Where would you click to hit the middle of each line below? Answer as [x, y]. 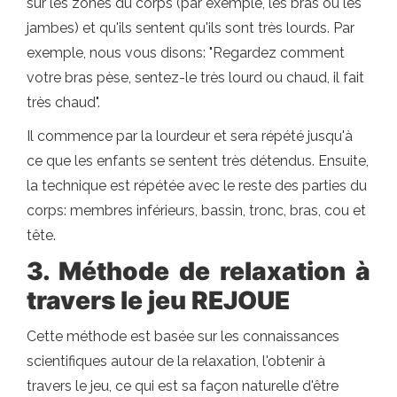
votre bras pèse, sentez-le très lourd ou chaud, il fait [195, 78]
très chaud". [63, 102]
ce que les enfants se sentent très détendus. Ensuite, [198, 161]
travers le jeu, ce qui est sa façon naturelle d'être [183, 386]
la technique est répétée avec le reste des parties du [197, 186]
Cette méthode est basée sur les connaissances [183, 336]
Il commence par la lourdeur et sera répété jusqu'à [190, 136]
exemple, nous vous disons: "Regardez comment [186, 53]
